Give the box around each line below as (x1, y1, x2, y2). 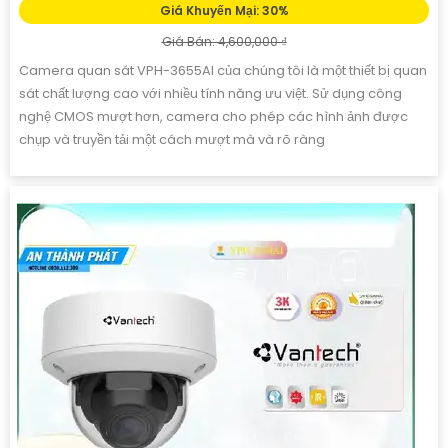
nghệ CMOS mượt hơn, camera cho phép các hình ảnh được (19, 106, 408, 126)
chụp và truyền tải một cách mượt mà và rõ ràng (19, 129, 325, 149)
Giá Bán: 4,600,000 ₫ (161, 32, 287, 50)
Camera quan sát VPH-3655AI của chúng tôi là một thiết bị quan (19, 60, 427, 80)
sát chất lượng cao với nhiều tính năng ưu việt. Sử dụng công (19, 83, 402, 103)
